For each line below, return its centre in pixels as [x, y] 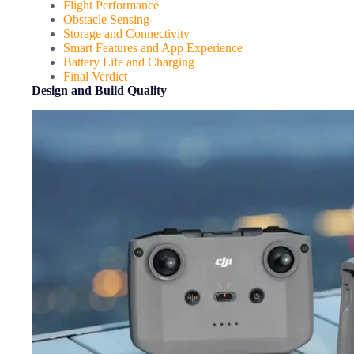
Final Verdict [95, 77]
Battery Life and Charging [129, 62]
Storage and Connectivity [126, 34]
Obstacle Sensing [106, 20]
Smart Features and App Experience [153, 48]
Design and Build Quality [99, 91]
